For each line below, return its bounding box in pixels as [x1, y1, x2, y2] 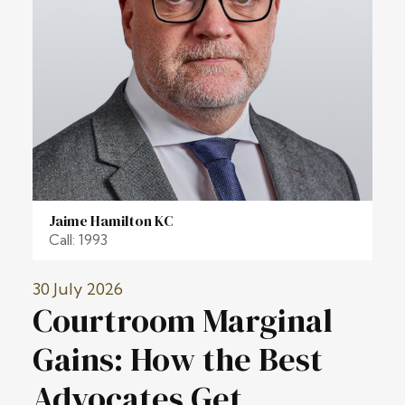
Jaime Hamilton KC [49, 210, 174, 231]
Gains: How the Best [33, 336, 323, 381]
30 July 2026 [33, 278, 123, 299]
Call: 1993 [49, 230, 108, 249]
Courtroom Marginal [33, 297, 333, 343]
